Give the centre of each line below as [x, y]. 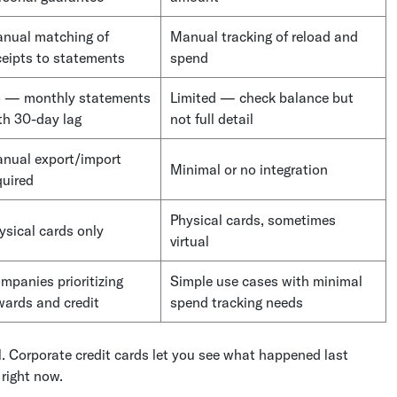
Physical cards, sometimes [253, 219]
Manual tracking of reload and [264, 36]
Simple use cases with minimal [266, 280]
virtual [190, 241]
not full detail [212, 118]
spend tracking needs [237, 302]
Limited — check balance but [262, 97]
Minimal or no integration [249, 169]
